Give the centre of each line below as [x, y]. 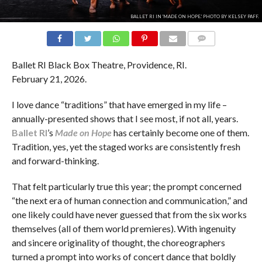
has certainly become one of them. [181, 133]
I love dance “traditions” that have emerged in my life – [119, 105]
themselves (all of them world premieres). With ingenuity [123, 229]
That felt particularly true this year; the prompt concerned [126, 187]
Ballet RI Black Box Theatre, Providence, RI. [99, 65]
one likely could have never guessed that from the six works [129, 215]
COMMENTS [211, 53]
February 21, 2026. [49, 79]
